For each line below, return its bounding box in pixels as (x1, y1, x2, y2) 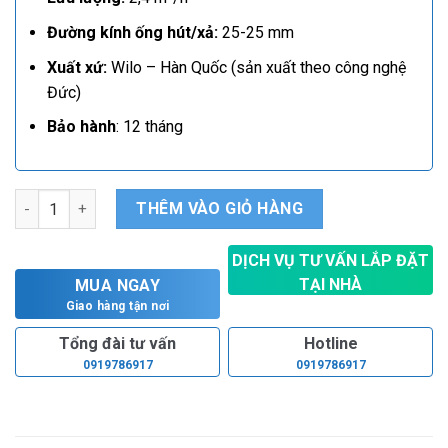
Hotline (303, 333, 358, 353)
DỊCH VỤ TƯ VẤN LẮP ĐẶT (232, 251, 429, 271)
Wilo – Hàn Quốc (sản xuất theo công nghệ (106, 57, 406, 77)
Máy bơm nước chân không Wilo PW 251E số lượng (14, 190, 359, 208)
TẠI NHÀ (299, 275, 362, 295)
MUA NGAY (74, 276, 161, 296)
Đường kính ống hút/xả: (46, 22, 218, 42)
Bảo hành (46, 117, 116, 137)
